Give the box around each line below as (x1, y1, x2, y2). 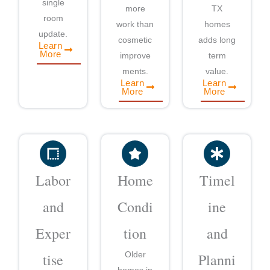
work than (116, 19, 154, 29)
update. (39, 28, 67, 39)
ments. (122, 66, 148, 76)
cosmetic (118, 34, 152, 45)
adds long (198, 34, 236, 45)
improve (119, 50, 151, 60)
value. (206, 66, 228, 76)
